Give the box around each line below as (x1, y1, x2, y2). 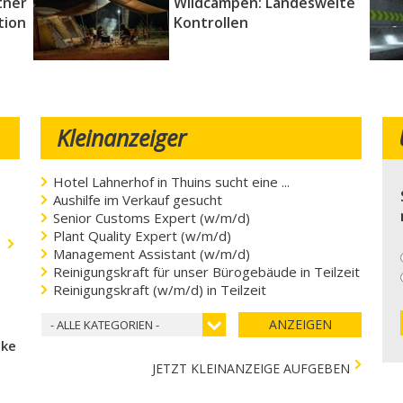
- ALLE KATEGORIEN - (49, 317, 159, 333)
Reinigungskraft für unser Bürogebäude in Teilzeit (52, 263, 360, 281)
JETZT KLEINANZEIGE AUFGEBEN (152, 360, 351, 377)
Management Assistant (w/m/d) (52, 245, 250, 263)
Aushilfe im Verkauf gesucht (52, 191, 222, 209)
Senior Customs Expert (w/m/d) (52, 209, 250, 227)
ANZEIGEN (268, 316, 332, 333)
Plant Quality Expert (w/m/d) (52, 227, 231, 245)
